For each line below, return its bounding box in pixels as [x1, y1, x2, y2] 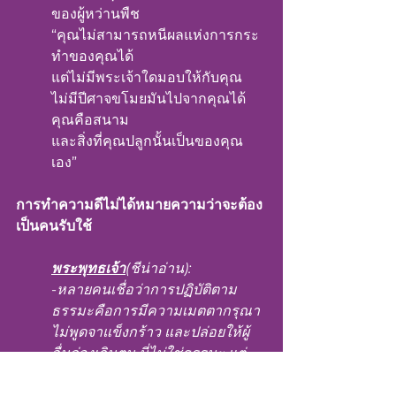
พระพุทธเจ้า [51, 260, 126, 277]
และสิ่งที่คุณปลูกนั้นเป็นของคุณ [51, 133, 243, 149]
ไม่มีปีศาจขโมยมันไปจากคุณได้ [51, 90, 246, 107]
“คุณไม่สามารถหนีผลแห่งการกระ [51, 27, 259, 43]
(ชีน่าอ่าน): [126, 260, 191, 277]
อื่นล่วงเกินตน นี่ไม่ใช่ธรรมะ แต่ [51, 345, 246, 362]
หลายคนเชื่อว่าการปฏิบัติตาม [57, 281, 237, 298]
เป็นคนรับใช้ [16, 217, 92, 234]
